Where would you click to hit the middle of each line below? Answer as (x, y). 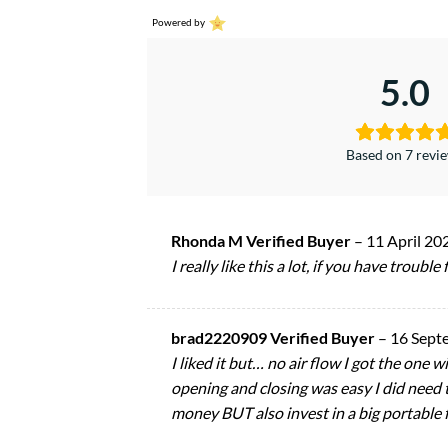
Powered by (178, 22)
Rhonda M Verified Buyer (262, 240)
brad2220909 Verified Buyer (274, 338)
